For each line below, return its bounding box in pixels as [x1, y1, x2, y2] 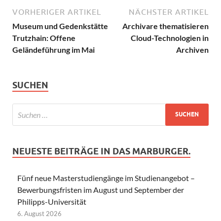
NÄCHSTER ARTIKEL [129, 7, 209, 16]
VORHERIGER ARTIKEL [12, 7, 101, 16]
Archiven [176, 44, 209, 54]
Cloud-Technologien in [131, 33, 209, 42]
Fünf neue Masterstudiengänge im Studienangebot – [17, 173, 195, 183]
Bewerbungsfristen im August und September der [17, 184, 184, 194]
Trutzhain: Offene [12, 33, 75, 42]
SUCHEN [12, 79, 48, 90]
